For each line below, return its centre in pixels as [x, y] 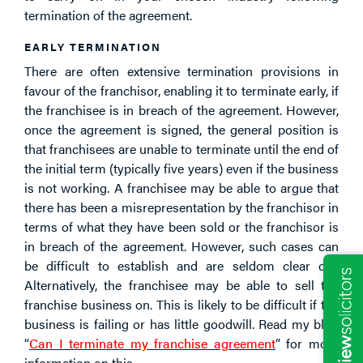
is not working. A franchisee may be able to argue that [181, 187]
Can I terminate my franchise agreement [152, 343]
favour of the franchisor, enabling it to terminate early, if [181, 90]
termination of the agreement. [108, 15]
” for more [307, 343]
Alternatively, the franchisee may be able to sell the [181, 284]
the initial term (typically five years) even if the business [181, 168]
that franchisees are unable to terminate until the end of [181, 148]
